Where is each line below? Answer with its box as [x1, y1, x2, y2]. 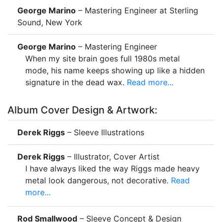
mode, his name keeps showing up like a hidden [25, 65, 205, 75]
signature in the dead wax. [25, 77, 124, 87]
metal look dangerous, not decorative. [25, 175, 168, 185]
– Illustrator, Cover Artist [65, 151, 160, 162]
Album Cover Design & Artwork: [7, 104, 158, 116]
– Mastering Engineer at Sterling [76, 5, 198, 15]
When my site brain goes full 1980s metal [25, 53, 180, 63]
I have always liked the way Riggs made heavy [25, 163, 200, 173]
